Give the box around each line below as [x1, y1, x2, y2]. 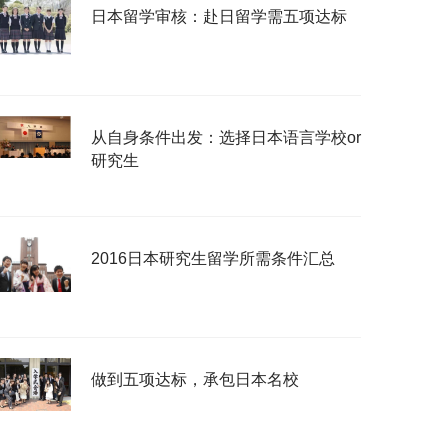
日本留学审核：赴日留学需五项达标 [91, 8, 347, 25]
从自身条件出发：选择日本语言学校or [91, 129, 361, 146]
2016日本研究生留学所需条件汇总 [91, 250, 335, 267]
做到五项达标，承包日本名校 [91, 371, 299, 388]
